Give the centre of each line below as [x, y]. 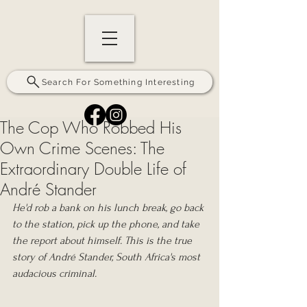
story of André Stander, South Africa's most [108, 257]
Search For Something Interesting [118, 82]
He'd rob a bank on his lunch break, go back [109, 208]
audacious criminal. [54, 273]
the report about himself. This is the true [103, 241]
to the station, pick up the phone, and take [107, 224]
